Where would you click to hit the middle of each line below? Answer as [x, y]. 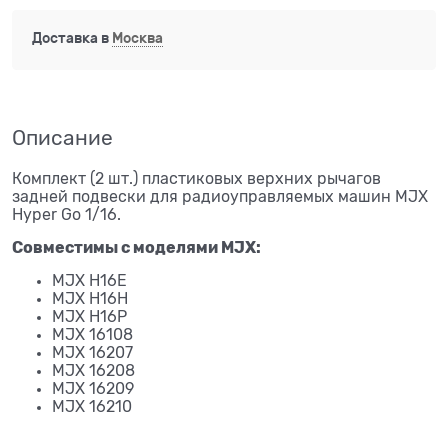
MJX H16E [89, 281]
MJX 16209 [93, 389]
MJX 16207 [92, 353]
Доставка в [72, 37]
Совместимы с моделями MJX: [136, 248]
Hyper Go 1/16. [66, 215]
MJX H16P [89, 317]
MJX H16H [90, 299]
